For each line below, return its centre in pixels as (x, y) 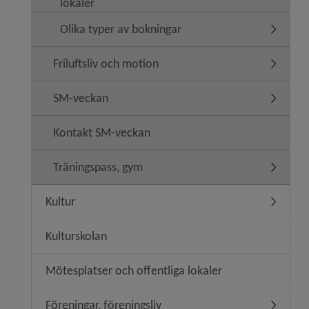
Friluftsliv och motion (106, 63)
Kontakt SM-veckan (102, 132)
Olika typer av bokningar (121, 29)
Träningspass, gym (98, 167)
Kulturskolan (76, 236)
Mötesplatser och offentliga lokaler (134, 270)
